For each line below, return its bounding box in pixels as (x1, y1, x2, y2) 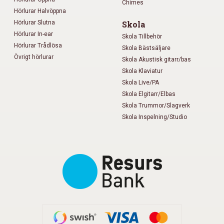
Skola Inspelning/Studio (122, 113, 187, 120)
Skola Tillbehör (122, 32, 162, 40)
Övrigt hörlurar (14, 53, 53, 60)
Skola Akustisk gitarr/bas (122, 55, 191, 63)
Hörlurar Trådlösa (14, 41, 62, 49)
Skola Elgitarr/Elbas (122, 90, 175, 97)
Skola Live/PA (122, 78, 159, 86)
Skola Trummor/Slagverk (122, 101, 190, 109)
